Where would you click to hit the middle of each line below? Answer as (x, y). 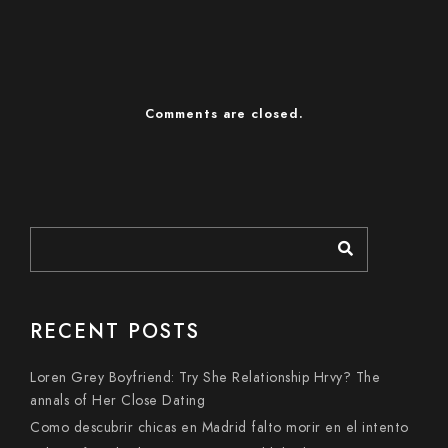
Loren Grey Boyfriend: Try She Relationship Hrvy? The (205, 377)
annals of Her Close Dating (117, 400)
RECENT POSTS (115, 331)
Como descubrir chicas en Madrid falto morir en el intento (219, 427)
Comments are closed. (224, 114)
